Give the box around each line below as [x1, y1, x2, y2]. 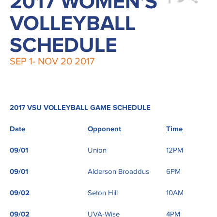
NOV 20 [38, 57, 72, 67]
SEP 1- [10, 57, 38, 67]
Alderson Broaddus [88, 168, 149, 176]
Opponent [88, 125, 121, 133]
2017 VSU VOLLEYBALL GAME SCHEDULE [10, 104, 151, 112]
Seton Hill [88, 189, 118, 197]
